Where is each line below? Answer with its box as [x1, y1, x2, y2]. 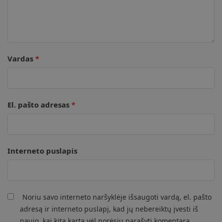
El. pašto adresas [7, 99, 71, 110]
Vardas [7, 53, 35, 63]
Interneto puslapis [7, 145, 77, 156]
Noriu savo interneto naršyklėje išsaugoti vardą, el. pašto [22, 192, 212, 202]
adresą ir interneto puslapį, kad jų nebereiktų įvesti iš [20, 204, 198, 214]
